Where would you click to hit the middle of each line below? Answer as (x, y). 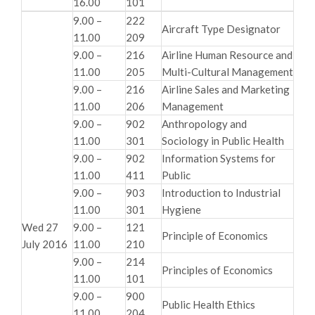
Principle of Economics (215, 235)
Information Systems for (219, 158)
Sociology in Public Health (223, 140)
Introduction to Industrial (221, 192)
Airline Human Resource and (227, 54)
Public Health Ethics (208, 304)
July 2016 (45, 244)
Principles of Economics (217, 270)
